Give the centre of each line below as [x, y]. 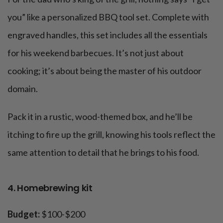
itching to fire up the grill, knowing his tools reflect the [111, 135]
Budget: [24, 214]
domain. [23, 89]
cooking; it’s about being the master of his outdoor [105, 71]
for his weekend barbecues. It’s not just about [96, 53]
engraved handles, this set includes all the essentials [108, 35]
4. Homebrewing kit [50, 188]
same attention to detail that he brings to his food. [103, 153]
